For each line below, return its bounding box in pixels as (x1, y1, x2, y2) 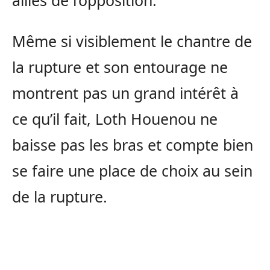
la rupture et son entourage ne (12, 57, 228, 78)
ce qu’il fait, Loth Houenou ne (12, 108, 218, 130)
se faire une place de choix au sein (12, 160, 253, 181)
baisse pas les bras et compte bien (12, 134, 253, 155)
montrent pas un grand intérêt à (12, 83, 239, 104)
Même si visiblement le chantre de (12, 31, 252, 52)
